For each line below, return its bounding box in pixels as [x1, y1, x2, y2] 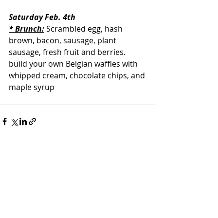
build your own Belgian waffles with [9, 58, 140, 69]
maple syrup [9, 82, 54, 92]
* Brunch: [9, 23, 44, 34]
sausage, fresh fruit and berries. [9, 47, 127, 57]
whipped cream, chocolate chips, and [9, 70, 147, 81]
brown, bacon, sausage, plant [9, 35, 118, 46]
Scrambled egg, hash [44, 23, 125, 34]
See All [134, 172, 156, 181]
